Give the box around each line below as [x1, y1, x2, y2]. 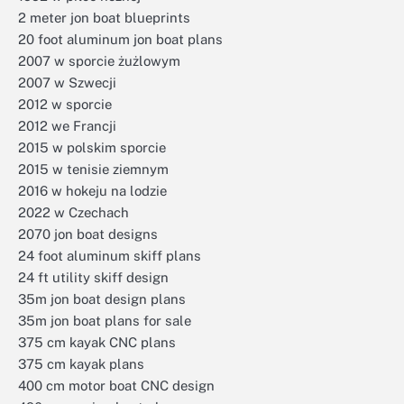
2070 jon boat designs [18, 226, 158, 242]
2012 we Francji [18, 118, 116, 133]
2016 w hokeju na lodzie [18, 183, 167, 198]
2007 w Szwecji [18, 75, 116, 90]
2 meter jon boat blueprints [18, 10, 190, 25]
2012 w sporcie [18, 96, 112, 112]
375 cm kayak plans [18, 356, 144, 372]
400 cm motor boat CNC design [18, 378, 215, 393]
